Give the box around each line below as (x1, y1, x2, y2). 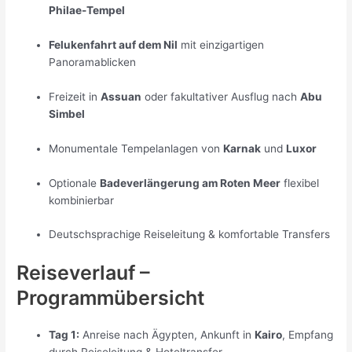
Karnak (223, 141, 262, 155)
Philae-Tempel (49, 4, 126, 17)
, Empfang (282, 328, 334, 342)
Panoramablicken (49, 55, 137, 68)
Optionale (49, 176, 101, 189)
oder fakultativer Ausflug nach (141, 90, 301, 103)
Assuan (101, 90, 142, 103)
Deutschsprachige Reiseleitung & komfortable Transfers (49, 228, 331, 241)
